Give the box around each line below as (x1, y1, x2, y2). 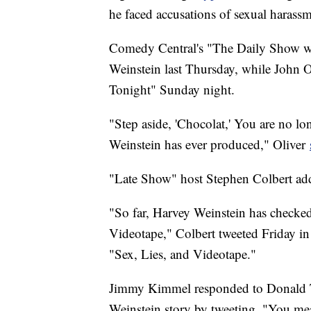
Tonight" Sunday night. (109, 81, 235, 99)
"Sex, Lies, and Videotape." (109, 245, 256, 263)
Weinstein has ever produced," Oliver (109, 135, 310, 153)
